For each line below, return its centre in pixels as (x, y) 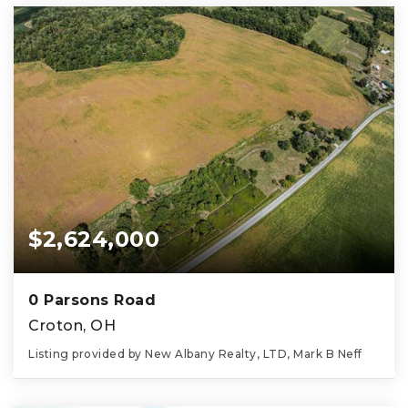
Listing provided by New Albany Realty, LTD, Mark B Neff (195, 354)
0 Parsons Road (92, 301)
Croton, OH (72, 326)
